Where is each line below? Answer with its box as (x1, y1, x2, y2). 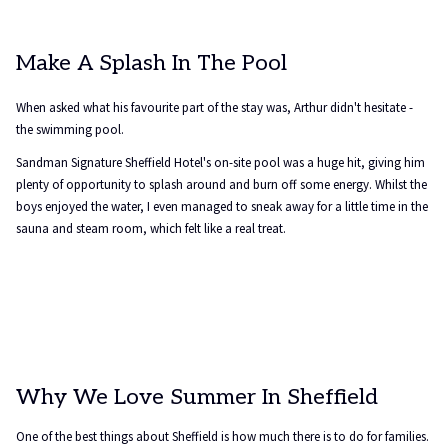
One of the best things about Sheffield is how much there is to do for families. (16, 428, 429, 445)
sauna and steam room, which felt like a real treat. (16, 220, 286, 237)
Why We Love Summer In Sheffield (16, 384, 378, 410)
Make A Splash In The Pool (16, 50, 287, 76)
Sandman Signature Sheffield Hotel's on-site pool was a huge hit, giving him (16, 154, 425, 171)
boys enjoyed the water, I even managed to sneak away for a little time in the (16, 198, 428, 215)
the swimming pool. (16, 121, 124, 138)
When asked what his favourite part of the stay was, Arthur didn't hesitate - (16, 99, 413, 116)
